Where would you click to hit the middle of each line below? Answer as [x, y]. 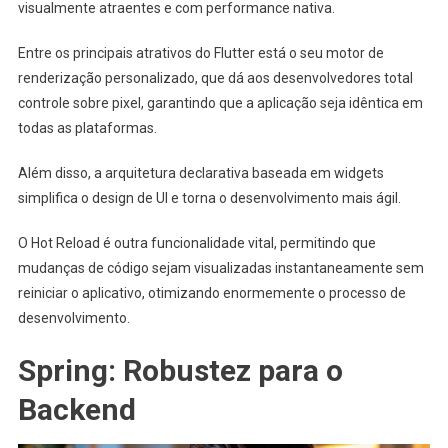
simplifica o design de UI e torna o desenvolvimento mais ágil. [209, 197]
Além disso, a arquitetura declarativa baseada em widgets [200, 172]
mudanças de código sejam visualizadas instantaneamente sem [220, 267]
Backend [76, 409]
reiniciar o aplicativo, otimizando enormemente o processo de [211, 292]
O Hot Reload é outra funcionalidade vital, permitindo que [196, 242]
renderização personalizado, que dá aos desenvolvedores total [215, 77]
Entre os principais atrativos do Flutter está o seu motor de [200, 52]
